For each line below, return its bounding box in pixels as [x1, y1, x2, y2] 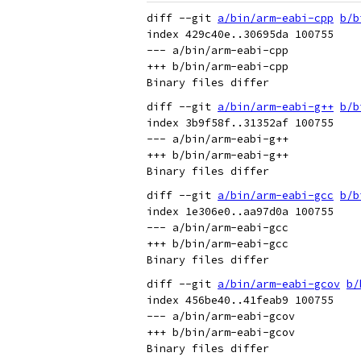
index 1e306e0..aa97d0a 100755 [147, 205, 334, 218]
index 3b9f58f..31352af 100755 [147, 116, 334, 130]
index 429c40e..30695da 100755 [147, 27, 334, 41]
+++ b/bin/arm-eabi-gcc [147, 237, 288, 251]
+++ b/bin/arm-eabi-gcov [147, 326, 295, 339]
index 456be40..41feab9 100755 [147, 293, 334, 307]
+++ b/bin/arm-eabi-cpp [147, 60, 288, 73]
